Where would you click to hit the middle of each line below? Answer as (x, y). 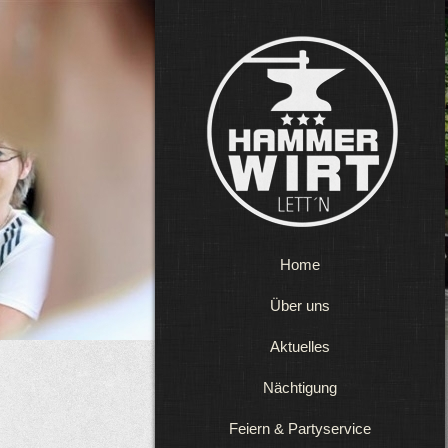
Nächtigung (300, 387)
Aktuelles (300, 346)
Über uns (300, 305)
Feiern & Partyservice (300, 428)
